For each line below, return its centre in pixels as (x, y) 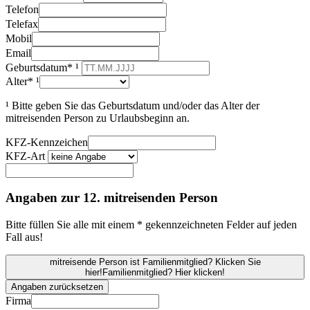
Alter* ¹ (22, 81)
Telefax (22, 24)
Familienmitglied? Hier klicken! (164, 273)
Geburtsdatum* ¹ (42, 67)
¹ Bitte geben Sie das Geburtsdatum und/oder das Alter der (133, 105)
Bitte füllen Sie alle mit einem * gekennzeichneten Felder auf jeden (151, 225)
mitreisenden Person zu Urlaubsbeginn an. (98, 118)
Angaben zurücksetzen (57, 287)
